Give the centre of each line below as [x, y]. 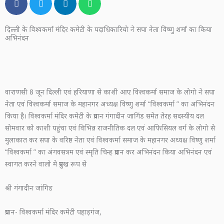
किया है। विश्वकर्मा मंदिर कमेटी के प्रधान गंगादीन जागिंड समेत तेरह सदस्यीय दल [104, 116]
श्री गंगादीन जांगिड [29, 188]
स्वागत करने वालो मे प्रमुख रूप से [46, 164]
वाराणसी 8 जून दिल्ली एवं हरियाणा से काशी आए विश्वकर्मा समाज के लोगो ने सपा [110, 92]
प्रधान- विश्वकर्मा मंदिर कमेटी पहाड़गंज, [53, 212]
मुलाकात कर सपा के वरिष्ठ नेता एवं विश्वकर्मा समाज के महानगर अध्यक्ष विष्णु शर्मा [110, 140]
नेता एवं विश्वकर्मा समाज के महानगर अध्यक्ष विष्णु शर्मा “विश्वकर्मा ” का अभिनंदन [110, 104]
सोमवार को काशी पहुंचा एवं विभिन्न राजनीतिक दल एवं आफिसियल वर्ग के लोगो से [110, 128]
